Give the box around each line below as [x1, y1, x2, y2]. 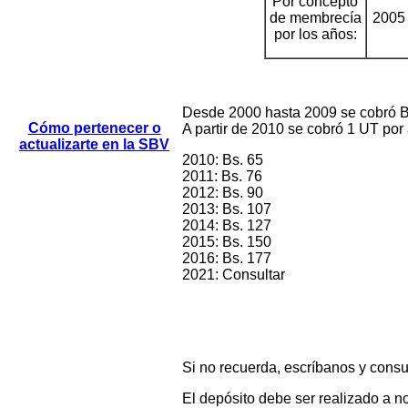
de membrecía [269, 10, 362, 25]
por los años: [273, 26, 357, 42]
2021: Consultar [182, 267, 285, 282]
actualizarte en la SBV [19, 137, 169, 152]
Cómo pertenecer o [27, 120, 161, 136]
